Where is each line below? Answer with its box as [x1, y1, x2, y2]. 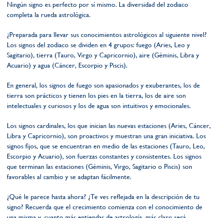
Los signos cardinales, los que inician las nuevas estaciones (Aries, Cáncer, [7, 122, 211, 129]
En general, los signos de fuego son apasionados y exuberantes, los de [7, 81, 200, 89]
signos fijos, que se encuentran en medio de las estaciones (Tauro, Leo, [7, 142, 205, 150]
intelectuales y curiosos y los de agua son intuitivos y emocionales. [7, 102, 191, 109]
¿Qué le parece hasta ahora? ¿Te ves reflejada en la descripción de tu [7, 193, 200, 200]
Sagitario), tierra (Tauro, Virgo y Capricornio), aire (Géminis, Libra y [7, 51, 199, 59]
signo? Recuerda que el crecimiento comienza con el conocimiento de [7, 203, 202, 211]
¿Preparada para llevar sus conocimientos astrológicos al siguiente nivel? [7, 31, 207, 38]
